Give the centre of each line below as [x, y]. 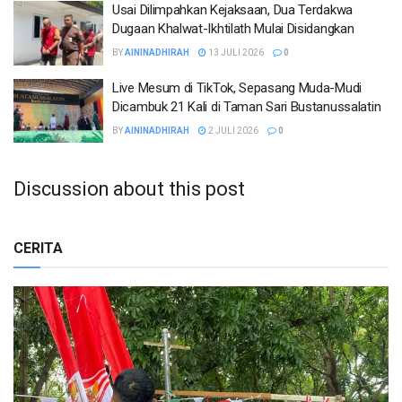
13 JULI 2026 [235, 53]
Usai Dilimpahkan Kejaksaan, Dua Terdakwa [232, 10]
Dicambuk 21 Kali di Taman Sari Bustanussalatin [247, 106]
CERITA [38, 248]
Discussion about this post [129, 188]
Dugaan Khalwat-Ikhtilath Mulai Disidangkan [233, 29]
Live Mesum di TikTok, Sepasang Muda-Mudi [237, 87]
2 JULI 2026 [232, 130]
